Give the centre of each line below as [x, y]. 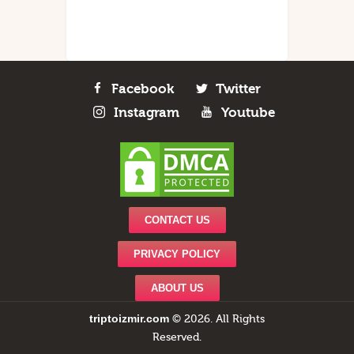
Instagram [146, 112]
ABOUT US [177, 288]
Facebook [143, 88]
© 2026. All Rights [218, 320]
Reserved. [177, 338]
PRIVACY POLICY [177, 254]
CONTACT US [177, 220]
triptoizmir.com [129, 319]
